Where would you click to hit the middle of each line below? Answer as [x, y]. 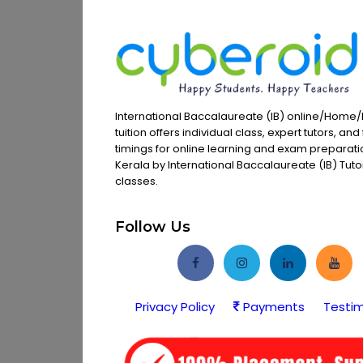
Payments [273, 307]
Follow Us [153, 227]
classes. [137, 181]
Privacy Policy [175, 307]
